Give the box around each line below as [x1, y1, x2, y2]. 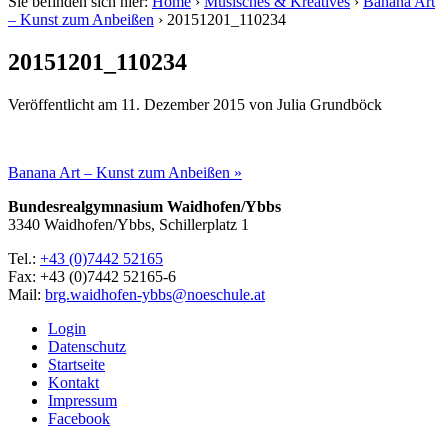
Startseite [48, 355, 105, 373]
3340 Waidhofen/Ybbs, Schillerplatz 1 [8, 215, 249, 233]
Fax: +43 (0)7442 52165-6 [8, 267, 176, 285]
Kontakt [48, 373, 99, 391]
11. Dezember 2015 [121, 95, 245, 113]
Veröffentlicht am [8, 95, 121, 113]
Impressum [48, 391, 117, 409]
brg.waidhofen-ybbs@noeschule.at [45, 285, 265, 303]
